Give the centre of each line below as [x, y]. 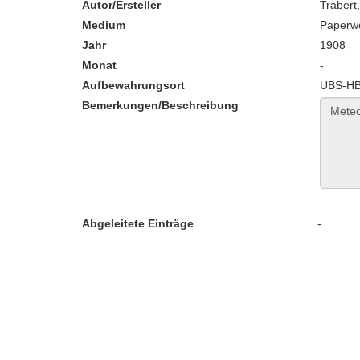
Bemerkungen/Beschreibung [160, 105]
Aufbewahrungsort [133, 85]
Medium [104, 25]
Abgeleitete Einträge [138, 223]
